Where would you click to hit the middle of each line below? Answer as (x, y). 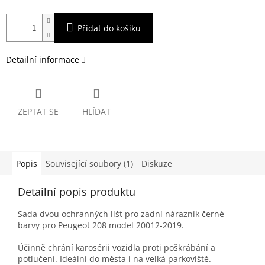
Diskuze (157, 164)
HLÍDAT (96, 112)
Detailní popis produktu (77, 192)
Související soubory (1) (89, 164)
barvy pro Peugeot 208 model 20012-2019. (101, 225)
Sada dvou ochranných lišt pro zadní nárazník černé (121, 214)
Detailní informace (43, 60)
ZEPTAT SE (38, 112)
